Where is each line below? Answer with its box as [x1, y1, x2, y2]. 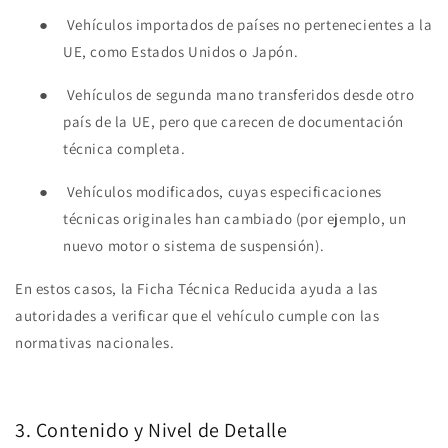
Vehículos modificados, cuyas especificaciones [66, 181, 382, 201]
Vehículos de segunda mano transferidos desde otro [66, 84, 415, 104]
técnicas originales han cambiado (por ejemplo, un [63, 208, 407, 228]
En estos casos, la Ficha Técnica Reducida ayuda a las [15, 278, 378, 298]
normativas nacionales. [15, 332, 175, 352]
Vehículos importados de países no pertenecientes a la [66, 14, 433, 34]
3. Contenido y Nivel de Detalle [15, 417, 288, 444]
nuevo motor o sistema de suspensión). [63, 235, 325, 255]
